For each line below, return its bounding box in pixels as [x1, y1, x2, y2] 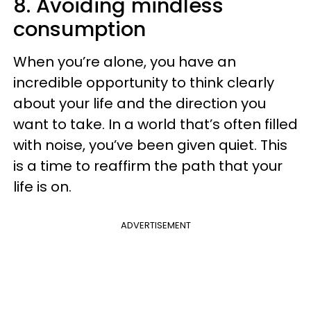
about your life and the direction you [13, 94, 266, 113]
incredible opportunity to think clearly [13, 73, 274, 92]
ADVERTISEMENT [120, 219, 191, 232]
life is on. [13, 177, 72, 196]
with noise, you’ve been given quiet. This [13, 135, 287, 155]
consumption [13, 15, 146, 43]
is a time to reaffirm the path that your [13, 156, 283, 176]
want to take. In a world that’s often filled [13, 115, 298, 134]
